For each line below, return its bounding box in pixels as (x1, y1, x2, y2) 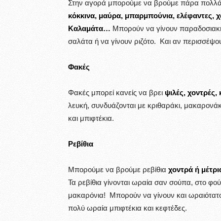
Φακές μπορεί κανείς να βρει (68, 88, 165, 97)
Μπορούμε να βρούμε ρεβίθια (68, 165, 168, 174)
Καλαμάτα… (68, 24, 110, 33)
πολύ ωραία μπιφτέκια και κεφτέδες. (68, 204, 187, 212)
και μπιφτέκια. (68, 114, 114, 122)
